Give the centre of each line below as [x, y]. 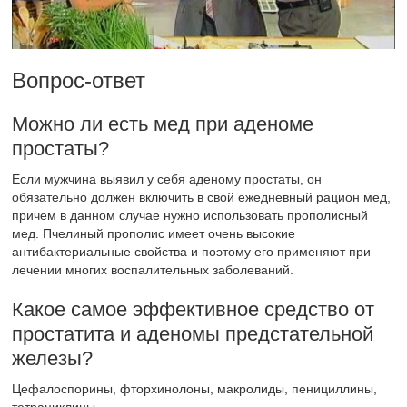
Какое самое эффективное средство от [194, 310]
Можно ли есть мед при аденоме [163, 124]
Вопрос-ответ [79, 81]
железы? [53, 359]
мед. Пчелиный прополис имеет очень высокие [154, 234]
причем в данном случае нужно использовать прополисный [190, 216]
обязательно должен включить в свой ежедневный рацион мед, [202, 198]
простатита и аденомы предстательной [193, 334]
